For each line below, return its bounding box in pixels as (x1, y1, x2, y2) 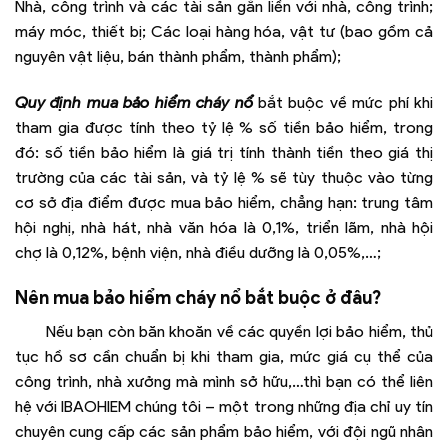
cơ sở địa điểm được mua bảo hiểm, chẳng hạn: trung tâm (15, 192, 433, 212)
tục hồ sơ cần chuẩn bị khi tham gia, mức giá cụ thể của (15, 347, 433, 367)
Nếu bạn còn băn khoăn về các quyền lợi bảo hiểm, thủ (45, 322, 434, 342)
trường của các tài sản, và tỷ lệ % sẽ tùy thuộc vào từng (15, 167, 433, 187)
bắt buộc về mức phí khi (252, 92, 433, 112)
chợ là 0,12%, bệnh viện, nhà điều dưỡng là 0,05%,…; (15, 242, 381, 262)
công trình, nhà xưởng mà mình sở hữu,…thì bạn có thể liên (15, 372, 433, 392)
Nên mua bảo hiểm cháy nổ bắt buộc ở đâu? (15, 285, 381, 309)
